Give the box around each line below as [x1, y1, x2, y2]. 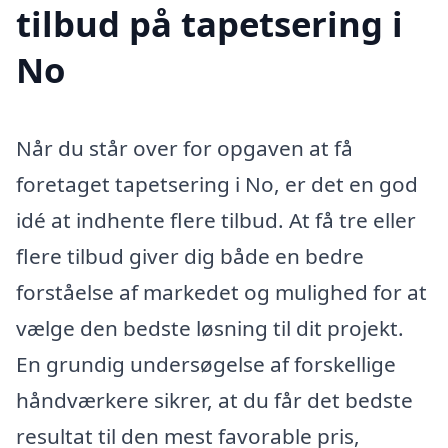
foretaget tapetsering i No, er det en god [16, 170, 418, 199]
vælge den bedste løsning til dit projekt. [16, 314, 404, 343]
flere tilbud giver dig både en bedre [16, 242, 364, 271]
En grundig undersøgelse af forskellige [16, 350, 396, 379]
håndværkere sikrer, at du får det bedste [16, 386, 413, 415]
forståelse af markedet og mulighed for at [16, 278, 427, 307]
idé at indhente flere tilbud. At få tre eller [16, 206, 416, 235]
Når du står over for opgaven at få [16, 134, 353, 163]
